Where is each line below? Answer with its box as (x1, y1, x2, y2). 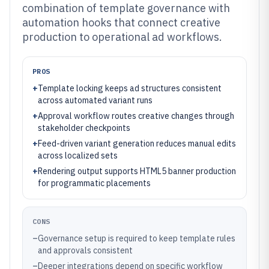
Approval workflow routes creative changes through (38, 110, 234, 121)
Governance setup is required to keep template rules (38, 233, 235, 244)
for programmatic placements (38, 178, 151, 189)
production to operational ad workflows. (22, 30, 222, 44)
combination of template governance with (22, 1, 230, 15)
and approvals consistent (38, 245, 133, 256)
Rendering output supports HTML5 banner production (38, 166, 236, 177)
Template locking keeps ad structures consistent (38, 83, 222, 94)
